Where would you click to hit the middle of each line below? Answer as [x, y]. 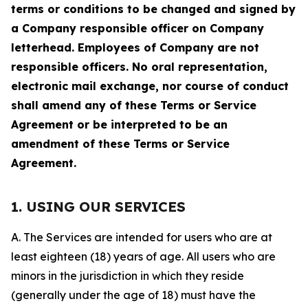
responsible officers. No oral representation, [139, 67]
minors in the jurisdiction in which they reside [128, 276]
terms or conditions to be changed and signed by [153, 9]
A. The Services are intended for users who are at [142, 237]
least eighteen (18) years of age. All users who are [143, 256]
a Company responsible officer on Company [137, 28]
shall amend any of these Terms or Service [134, 105]
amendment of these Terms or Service [120, 144]
